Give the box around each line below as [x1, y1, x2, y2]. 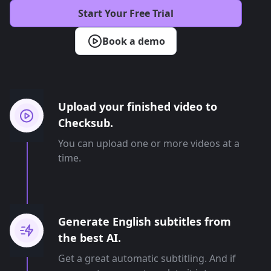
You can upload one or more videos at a [58, 136, 240, 150]
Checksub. [58, 115, 113, 130]
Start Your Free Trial [78, 6, 174, 20]
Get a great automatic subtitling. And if [58, 251, 236, 265]
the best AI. [58, 230, 121, 245]
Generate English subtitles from [58, 214, 231, 229]
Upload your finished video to [58, 99, 217, 114]
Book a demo [102, 34, 165, 48]
